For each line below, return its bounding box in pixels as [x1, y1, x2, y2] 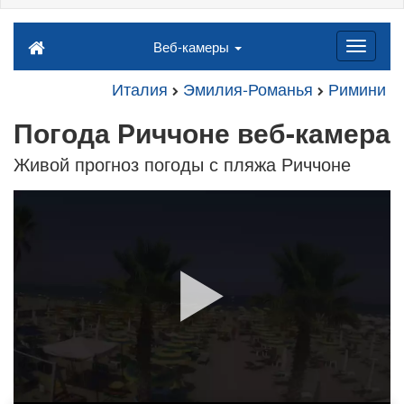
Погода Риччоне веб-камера [14, 113, 390, 151]
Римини [328, 77, 386, 100]
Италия [112, 77, 168, 100]
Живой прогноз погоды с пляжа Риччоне [14, 151, 351, 177]
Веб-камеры [153, 37, 233, 56]
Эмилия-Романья [183, 77, 313, 100]
